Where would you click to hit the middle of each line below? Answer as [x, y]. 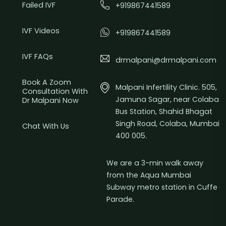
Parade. [120, 199]
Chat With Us [46, 126]
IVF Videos [41, 31]
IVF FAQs [38, 56]
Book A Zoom [47, 82]
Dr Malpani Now [50, 100]
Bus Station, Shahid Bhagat [164, 111]
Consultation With [55, 91]
